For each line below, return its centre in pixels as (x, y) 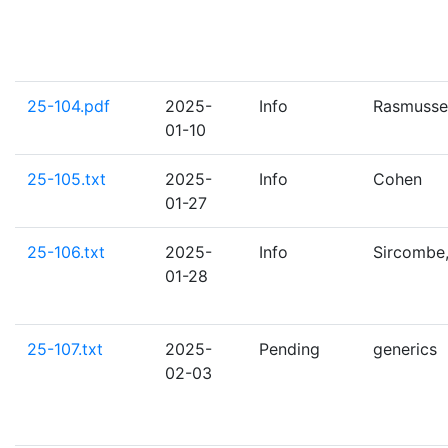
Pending (289, 349)
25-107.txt (65, 349)
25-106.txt (66, 252)
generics (405, 349)
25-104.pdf (68, 106)
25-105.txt (66, 179)
